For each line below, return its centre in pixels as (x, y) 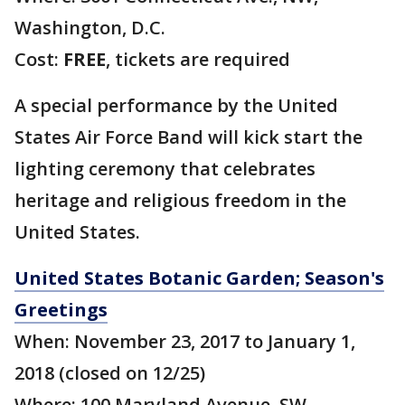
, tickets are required (198, 59)
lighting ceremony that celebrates (165, 169)
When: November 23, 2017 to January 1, (185, 341)
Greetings (61, 310)
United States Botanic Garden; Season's (199, 278)
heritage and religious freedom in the (180, 200)
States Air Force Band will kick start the (188, 137)
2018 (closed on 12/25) (110, 373)
